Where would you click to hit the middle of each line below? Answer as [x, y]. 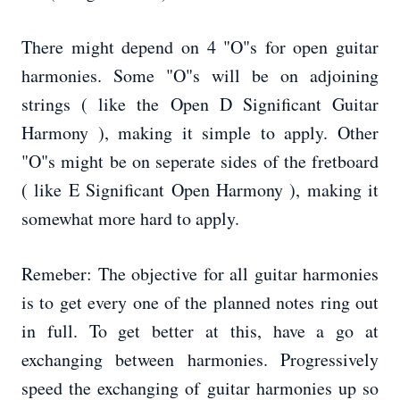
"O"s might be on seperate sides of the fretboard [200, 162]
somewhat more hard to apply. [130, 219]
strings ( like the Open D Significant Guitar [200, 104]
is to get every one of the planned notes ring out [200, 303]
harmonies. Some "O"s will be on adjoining [200, 76]
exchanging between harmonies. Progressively [200, 360]
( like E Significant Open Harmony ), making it [200, 190]
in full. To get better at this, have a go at [200, 331]
